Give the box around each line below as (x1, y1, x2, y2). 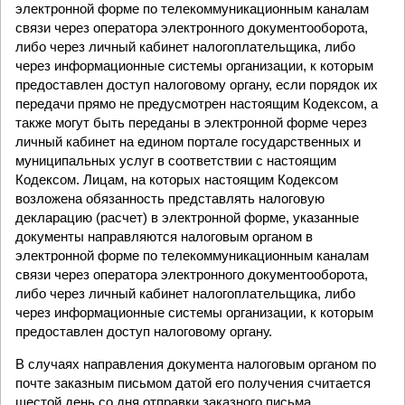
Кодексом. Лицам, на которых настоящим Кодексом (15, 172, 338, 187)
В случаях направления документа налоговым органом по (15, 356, 376, 372)
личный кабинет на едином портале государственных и (15, 134, 361, 149)
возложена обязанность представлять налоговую (15, 191, 325, 206)
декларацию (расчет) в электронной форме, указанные (15, 210, 359, 225)
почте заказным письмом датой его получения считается (15, 375, 371, 391)
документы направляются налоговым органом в (15, 229, 313, 244)
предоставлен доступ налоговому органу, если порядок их (15, 77, 378, 92)
